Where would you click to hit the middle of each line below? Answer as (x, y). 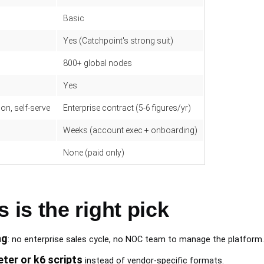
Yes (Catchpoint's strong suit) (118, 41)
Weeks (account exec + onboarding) (130, 131)
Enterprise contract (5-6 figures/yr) (127, 108)
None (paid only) (94, 153)
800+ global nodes (98, 63)
